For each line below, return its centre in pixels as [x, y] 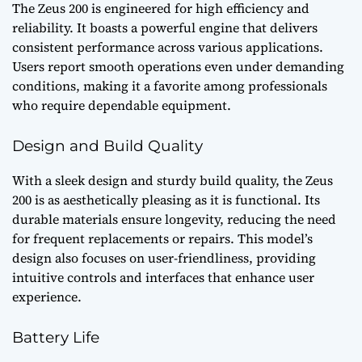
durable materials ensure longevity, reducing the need [174, 219]
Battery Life [56, 338]
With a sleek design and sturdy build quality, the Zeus [173, 181]
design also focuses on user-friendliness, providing [164, 258]
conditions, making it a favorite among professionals [170, 86]
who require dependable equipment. [122, 105]
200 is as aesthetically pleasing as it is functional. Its [166, 200]
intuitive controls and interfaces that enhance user [163, 278]
